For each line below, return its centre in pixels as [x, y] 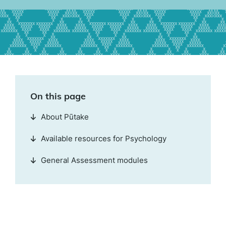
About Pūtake [65, 117]
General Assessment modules [94, 160]
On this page [58, 96]
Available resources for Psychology [104, 138]
